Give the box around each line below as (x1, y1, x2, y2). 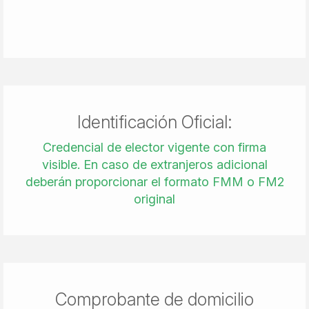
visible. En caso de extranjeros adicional (41, 157, 268, 172)
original (134, 192, 175, 206)
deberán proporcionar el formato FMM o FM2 (25, 175, 284, 189)
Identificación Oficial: (77, 112, 232, 132)
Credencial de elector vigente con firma (43, 140, 266, 154)
